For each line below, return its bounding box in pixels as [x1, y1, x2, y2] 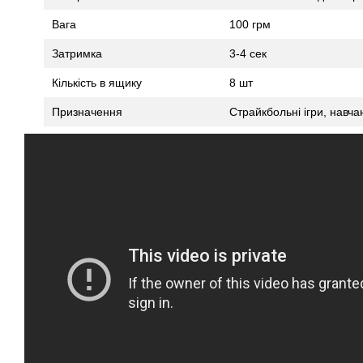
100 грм [229, 18, 271, 32]
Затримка [52, 47, 102, 61]
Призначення [52, 105, 122, 119]
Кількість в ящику [52, 76, 142, 90]
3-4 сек [229, 47, 267, 61]
